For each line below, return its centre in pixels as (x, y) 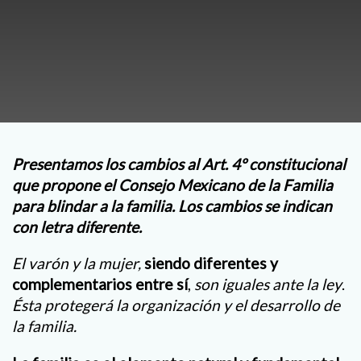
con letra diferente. (77, 227)
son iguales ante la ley (268, 284)
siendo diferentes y (211, 263)
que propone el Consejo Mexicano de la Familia (172, 185)
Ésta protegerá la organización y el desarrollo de (176, 305)
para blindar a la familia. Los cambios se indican (172, 206)
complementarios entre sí (100, 284)
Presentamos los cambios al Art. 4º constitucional (179, 164)
